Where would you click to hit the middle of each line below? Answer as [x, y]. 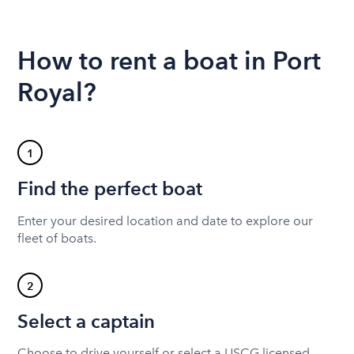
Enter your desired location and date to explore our [166, 220]
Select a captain [87, 321]
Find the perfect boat [110, 189]
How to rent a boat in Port [169, 61]
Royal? [57, 92]
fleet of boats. [57, 238]
